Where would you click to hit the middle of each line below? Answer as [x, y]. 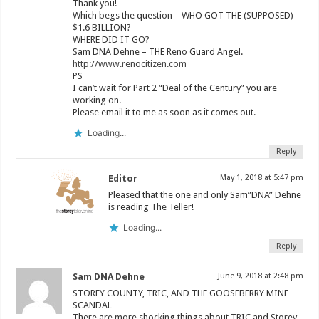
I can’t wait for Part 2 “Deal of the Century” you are [175, 88]
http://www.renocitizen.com [130, 63]
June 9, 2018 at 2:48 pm [260, 276]
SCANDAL [93, 305]
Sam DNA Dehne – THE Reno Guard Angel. [158, 51]
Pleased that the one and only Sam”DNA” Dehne [205, 194]
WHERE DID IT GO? [111, 39]
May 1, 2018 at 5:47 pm [261, 177]
